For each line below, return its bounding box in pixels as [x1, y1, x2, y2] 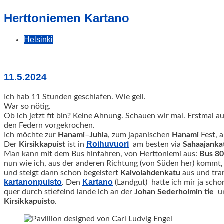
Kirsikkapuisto [4, 197, 55, 205]
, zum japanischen [108, 130, 172, 139]
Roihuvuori [86, 139, 129, 148]
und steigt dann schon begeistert [4, 168, 120, 177]
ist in [65, 140, 86, 148]
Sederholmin [157, 187, 202, 196]
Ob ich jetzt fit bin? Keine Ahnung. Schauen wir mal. [4, 111, 187, 120]
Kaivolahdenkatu [120, 168, 180, 177]
